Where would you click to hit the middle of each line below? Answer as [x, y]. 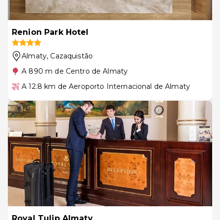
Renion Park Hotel [50, 32]
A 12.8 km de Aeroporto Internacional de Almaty [106, 86]
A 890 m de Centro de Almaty [75, 71]
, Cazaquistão [70, 56]
